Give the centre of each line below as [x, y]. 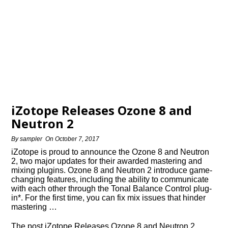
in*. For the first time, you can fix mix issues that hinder [109, 198]
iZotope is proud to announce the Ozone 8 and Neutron [110, 152]
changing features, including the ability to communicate [110, 179]
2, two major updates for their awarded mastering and [107, 161]
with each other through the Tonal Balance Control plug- [112, 189]
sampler [31, 139]
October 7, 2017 [77, 139]
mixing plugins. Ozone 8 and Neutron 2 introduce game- [112, 170]
